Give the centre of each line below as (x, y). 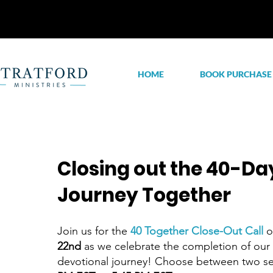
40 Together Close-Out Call (198, 231)
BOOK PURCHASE (236, 74)
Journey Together (144, 195)
